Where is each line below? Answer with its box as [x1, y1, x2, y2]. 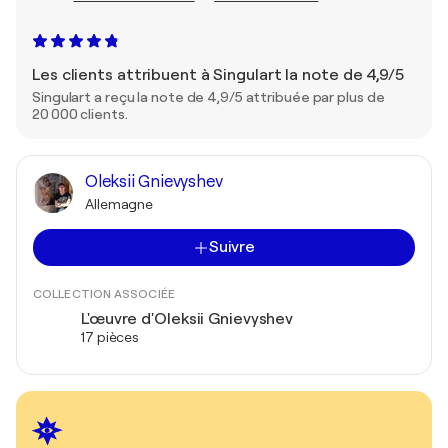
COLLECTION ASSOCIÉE [33, 287, 175, 301]
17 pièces [81, 329, 140, 345]
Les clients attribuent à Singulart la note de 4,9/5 [32, 66, 404, 84]
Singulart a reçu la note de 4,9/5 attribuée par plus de [32, 89, 385, 105]
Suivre [208, 238, 256, 256]
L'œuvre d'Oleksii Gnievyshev [81, 310, 294, 328]
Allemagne [85, 196, 154, 212]
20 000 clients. [32, 106, 128, 122]
